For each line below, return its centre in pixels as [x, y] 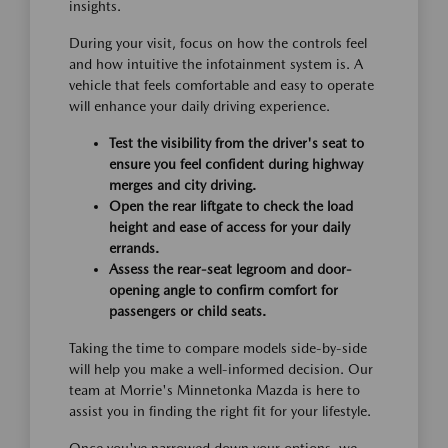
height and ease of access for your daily [229, 227]
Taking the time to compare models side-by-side [218, 348]
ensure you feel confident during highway [236, 164]
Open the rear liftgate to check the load [231, 206]
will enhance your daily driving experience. [199, 106]
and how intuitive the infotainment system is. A [216, 64]
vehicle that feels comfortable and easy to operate [221, 85]
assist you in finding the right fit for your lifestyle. [220, 411]
